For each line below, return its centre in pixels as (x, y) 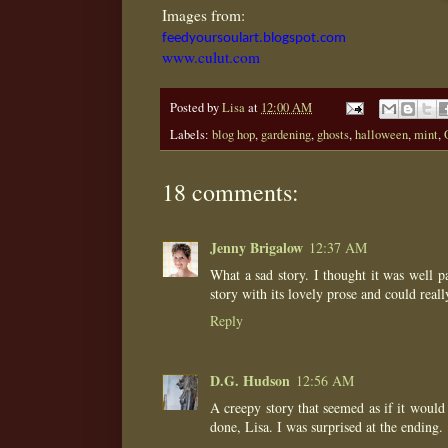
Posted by (196, 107)
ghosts (333, 134)
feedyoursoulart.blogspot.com (254, 38)
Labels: (191, 134)
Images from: (203, 14)
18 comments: (230, 191)
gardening (286, 134)
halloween (381, 134)
